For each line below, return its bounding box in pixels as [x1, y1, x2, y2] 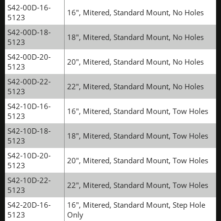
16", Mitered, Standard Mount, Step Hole [67, 200, 205, 210]
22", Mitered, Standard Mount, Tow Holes [67, 180, 208, 190]
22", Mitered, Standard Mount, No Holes [67, 81, 204, 91]
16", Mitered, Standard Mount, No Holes [67, 7, 204, 17]
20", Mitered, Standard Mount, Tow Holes [67, 155, 208, 165]
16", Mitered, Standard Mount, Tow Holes [67, 106, 208, 116]
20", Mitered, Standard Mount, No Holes [67, 57, 204, 67]
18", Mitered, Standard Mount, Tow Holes [67, 131, 208, 141]
